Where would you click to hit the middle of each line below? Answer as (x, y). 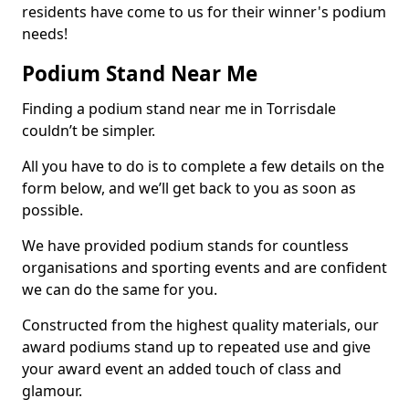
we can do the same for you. (120, 289)
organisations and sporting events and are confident (204, 267)
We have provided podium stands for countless (185, 245)
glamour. (52, 390)
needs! (45, 33)
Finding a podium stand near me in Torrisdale (179, 108)
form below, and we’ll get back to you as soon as (189, 188)
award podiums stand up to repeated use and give (196, 346)
